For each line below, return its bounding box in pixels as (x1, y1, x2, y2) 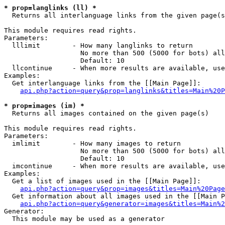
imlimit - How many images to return (4, 140, 181, 147)
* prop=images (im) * (4, 102, 84, 109)
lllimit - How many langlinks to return (4, 42, 193, 49)
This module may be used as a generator (4, 215, 165, 222)
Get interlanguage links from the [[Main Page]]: (4, 79, 201, 87)
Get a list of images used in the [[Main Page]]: (4, 177, 201, 185)
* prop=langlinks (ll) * (4, 4, 96, 12)
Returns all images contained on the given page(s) (4, 109, 209, 117)
